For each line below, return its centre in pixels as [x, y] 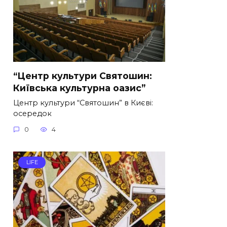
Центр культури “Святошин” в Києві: [83, 103]
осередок [32, 113]
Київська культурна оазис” [79, 88]
